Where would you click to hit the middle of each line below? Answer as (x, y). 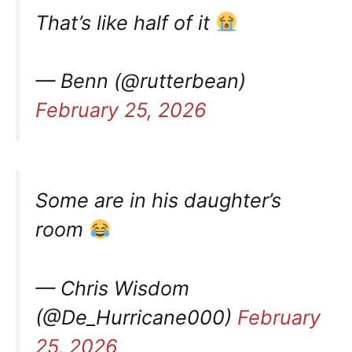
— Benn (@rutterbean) (141, 81)
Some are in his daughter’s (158, 201)
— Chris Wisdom (112, 288)
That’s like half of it (125, 22)
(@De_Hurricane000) (136, 317)
